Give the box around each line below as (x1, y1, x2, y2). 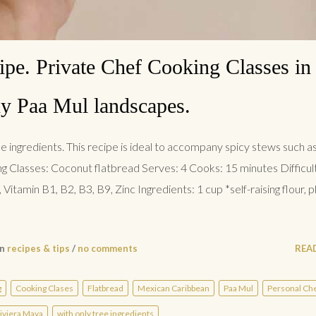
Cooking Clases (16, 283, 73, 294)
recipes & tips (7, 243, 70, 255)
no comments (78, 243, 138, 255)
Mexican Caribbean (138, 283, 209, 294)
